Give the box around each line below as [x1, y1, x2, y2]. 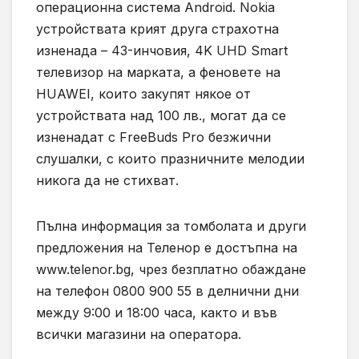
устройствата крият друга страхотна [36, 21, 279, 38]
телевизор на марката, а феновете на [36, 64, 280, 81]
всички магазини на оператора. [36, 326, 241, 343]
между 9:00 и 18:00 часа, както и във [36, 305, 277, 321]
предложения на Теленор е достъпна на [36, 240, 297, 256]
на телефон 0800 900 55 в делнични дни [36, 283, 299, 300]
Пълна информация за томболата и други [36, 218, 306, 235]
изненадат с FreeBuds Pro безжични [36, 129, 271, 146]
